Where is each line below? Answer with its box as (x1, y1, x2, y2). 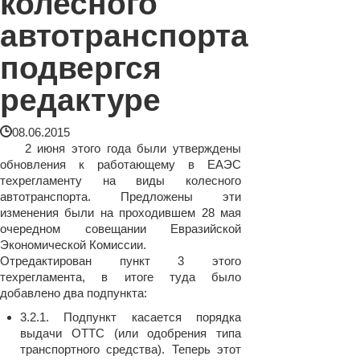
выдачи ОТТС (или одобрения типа (20, 326, 241, 340)
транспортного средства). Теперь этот (20, 342, 241, 356)
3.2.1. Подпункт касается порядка (20, 310, 241, 324)
